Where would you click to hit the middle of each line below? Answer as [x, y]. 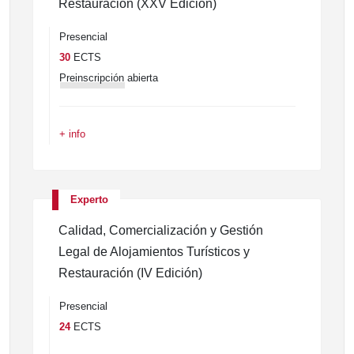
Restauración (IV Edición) [130, 273]
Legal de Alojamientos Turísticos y [154, 252]
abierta [141, 78]
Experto [89, 200]
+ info [72, 134]
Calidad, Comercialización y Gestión [161, 230]
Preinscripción [92, 78]
